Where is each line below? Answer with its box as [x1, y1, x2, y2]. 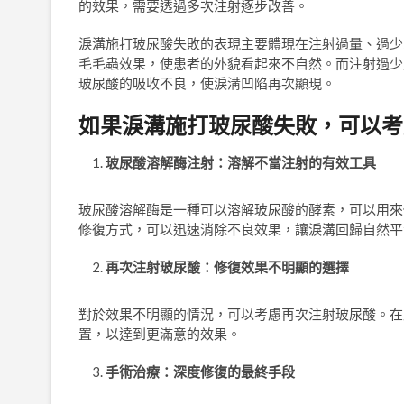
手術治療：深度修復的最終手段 [106, 363, 295, 380]
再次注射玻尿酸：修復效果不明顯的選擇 [106, 259, 349, 275]
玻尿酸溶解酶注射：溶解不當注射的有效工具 [106, 154, 376, 170]
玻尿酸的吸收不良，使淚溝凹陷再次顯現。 [78, 75, 335, 91]
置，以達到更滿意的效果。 [78, 326, 241, 342]
